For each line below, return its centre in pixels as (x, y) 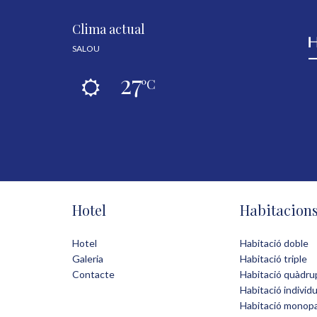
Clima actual (109, 29)
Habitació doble (274, 243)
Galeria (88, 259)
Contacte (93, 275)
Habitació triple (273, 259)
